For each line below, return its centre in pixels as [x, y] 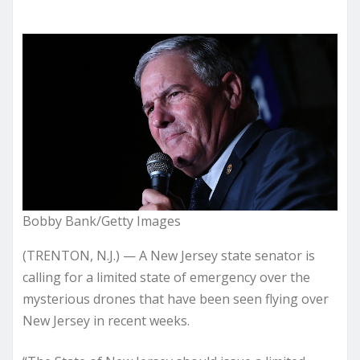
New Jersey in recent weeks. [106, 320]
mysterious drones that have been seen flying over [176, 299]
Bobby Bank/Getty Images [102, 221]
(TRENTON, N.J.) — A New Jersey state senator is [169, 255]
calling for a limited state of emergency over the [166, 277]
